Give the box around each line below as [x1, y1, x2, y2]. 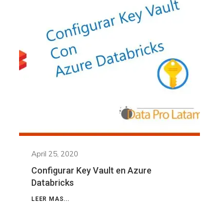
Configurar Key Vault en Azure [31, 165, 152, 176]
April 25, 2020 [31, 149, 78, 159]
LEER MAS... [31, 196, 69, 203]
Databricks [31, 177, 74, 188]
